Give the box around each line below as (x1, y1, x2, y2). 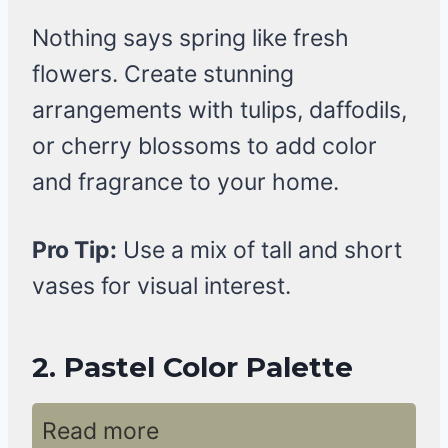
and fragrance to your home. (32, 168, 339, 197)
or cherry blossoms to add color (32, 132, 377, 161)
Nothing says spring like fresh (32, 24, 349, 53)
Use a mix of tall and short (117, 236, 402, 265)
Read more (42, 417, 159, 446)
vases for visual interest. (32, 272, 291, 301)
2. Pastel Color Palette (32, 350, 353, 385)
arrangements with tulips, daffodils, (32, 96, 407, 125)
